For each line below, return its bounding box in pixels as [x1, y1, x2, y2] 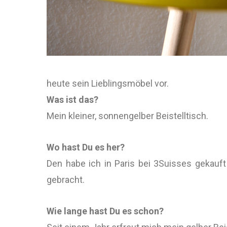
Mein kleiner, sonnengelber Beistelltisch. [47, 110, 208, 121]
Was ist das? [47, 94, 98, 105]
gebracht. [47, 174, 87, 185]
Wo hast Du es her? [47, 142, 125, 153]
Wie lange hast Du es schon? [47, 206, 164, 216]
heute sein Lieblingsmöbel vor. [47, 78, 169, 89]
